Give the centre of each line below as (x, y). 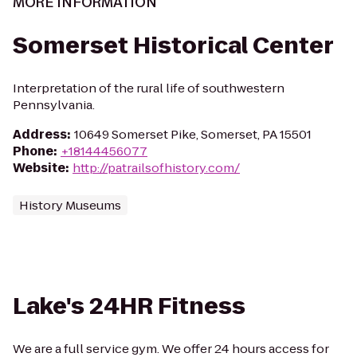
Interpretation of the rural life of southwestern (149, 88)
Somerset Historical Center (173, 46)
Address (40, 134)
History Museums (70, 205)
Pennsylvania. (54, 105)
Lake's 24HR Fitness (129, 306)
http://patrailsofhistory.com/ (156, 168)
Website (39, 168)
